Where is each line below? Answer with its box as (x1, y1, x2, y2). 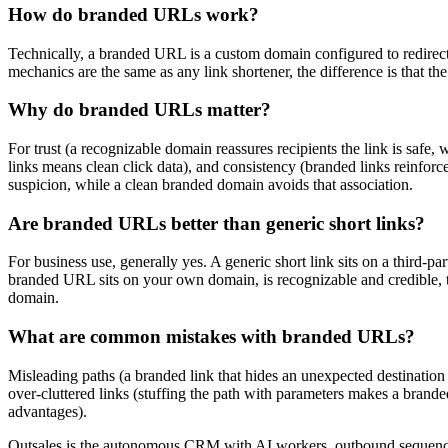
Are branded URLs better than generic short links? (8, 212, 425, 234)
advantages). (8, 402, 87, 420)
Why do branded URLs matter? (8, 99, 271, 121)
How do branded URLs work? (8, 3, 259, 25)
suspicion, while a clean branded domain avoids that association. (8, 175, 413, 193)
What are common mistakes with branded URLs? (8, 326, 415, 348)
